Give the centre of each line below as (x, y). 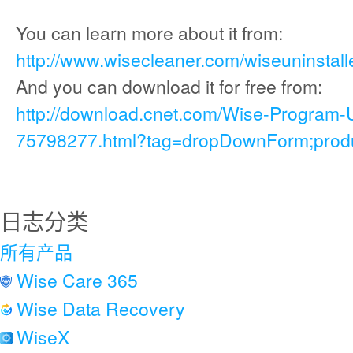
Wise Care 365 (77, 280)
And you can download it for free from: (169, 86)
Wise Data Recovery (101, 308)
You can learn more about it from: (149, 33)
